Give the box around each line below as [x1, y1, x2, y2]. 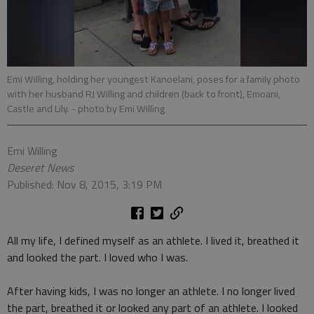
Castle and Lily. [7, 101, 71, 116]
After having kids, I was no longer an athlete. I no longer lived [7, 282, 295, 299]
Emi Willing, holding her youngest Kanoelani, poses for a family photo [7, 71, 300, 87]
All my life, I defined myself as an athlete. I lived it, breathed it [7, 232, 299, 249]
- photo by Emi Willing [71, 101, 165, 116]
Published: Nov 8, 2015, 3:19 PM [7, 176, 162, 193]
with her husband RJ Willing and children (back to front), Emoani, [7, 86, 280, 102]
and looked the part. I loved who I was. [7, 249, 188, 266]
